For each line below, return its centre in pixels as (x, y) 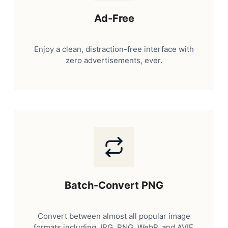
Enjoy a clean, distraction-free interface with (114, 49)
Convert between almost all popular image (114, 216)
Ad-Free (114, 18)
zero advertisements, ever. (114, 60)
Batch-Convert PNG (114, 185)
